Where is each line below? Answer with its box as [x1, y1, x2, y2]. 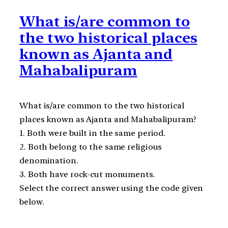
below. [19, 197, 44, 207]
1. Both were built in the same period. [19, 128, 166, 138]
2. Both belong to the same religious [19, 142, 162, 152]
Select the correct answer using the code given [19, 183, 204, 193]
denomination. [19, 156, 78, 166]
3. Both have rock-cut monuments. [19, 169, 155, 180]
